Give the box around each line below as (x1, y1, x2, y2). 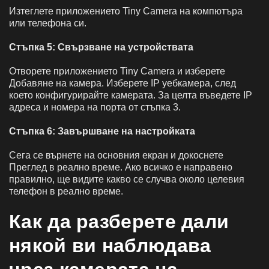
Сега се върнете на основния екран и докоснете (9, 150, 223, 160)
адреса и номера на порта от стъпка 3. (9, 101, 181, 112)
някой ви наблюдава (9, 234, 211, 256)
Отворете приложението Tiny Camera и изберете (9, 65, 225, 76)
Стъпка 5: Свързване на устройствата (9, 41, 193, 52)
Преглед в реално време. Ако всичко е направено (9, 162, 232, 172)
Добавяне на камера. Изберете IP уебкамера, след (9, 77, 236, 88)
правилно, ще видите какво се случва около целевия (9, 174, 244, 184)
